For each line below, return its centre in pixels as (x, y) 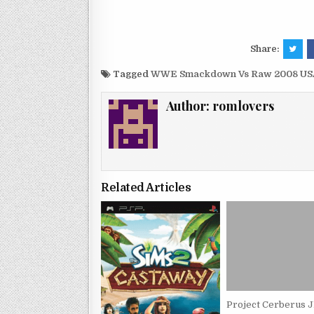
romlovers (244, 106)
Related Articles (146, 188)
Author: (190, 106)
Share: (266, 49)
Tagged (131, 74)
